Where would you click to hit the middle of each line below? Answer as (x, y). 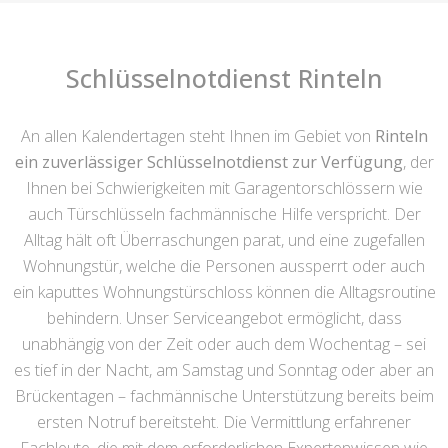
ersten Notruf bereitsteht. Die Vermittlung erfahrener (224, 422)
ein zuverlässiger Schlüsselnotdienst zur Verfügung (208, 162)
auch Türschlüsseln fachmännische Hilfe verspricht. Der (224, 214)
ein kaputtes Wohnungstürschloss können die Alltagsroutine (224, 292)
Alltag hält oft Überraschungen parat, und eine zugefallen (224, 240)
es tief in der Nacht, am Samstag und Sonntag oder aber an (224, 370)
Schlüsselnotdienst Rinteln (224, 78)
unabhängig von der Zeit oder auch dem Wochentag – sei (224, 344)
